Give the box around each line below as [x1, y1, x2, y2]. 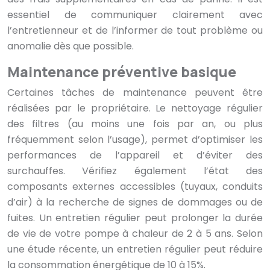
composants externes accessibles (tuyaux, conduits [7, 180, 263, 194]
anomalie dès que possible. [7, 39, 134, 54]
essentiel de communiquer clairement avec [7, 8, 263, 22]
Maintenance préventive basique [7, 62, 236, 82]
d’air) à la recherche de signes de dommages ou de [7, 195, 263, 210]
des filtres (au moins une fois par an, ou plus [7, 117, 263, 131]
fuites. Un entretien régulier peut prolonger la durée [7, 211, 263, 225]
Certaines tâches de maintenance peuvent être [7, 86, 263, 100]
